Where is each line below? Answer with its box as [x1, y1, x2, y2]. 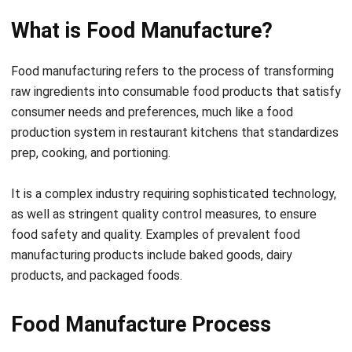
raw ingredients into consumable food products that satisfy [11, 38, 341, 53]
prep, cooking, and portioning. [11, 99, 170, 115]
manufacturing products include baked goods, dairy [11, 201, 292, 217]
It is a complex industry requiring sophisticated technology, [11, 140, 336, 156]
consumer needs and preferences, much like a [11, 58, 266, 74]
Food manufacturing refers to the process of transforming [11, 17, 334, 33]
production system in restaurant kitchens [11, 79, 238, 94]
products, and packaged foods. [11, 222, 185, 237]
